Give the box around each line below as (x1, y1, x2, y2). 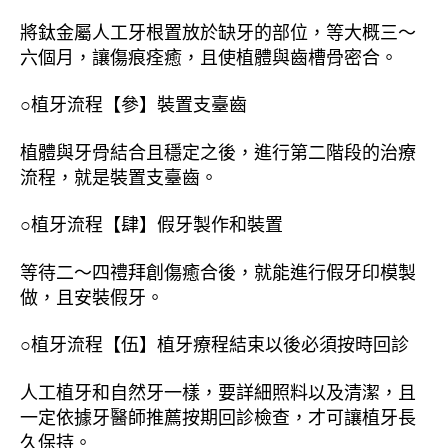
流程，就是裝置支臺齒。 (20, 162, 218, 189)
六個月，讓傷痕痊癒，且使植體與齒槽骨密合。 (20, 42, 398, 69)
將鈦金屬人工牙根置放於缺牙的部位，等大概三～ (20, 17, 416, 44)
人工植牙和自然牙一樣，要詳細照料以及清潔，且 (20, 377, 416, 404)
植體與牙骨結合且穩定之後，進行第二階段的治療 (20, 137, 416, 164)
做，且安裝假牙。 (20, 282, 164, 309)
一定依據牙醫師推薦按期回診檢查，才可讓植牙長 (20, 402, 416, 429)
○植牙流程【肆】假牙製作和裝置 (20, 210, 283, 236)
